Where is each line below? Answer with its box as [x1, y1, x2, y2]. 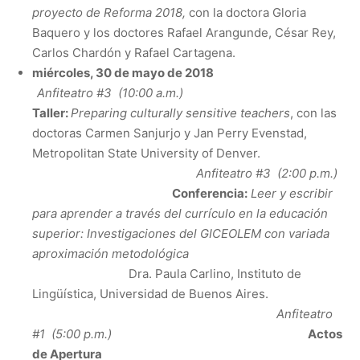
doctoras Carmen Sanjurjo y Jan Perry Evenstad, [32, 125, 307, 141]
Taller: [32, 104, 71, 121]
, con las [290, 104, 337, 121]
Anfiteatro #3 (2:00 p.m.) [196, 165, 337, 181]
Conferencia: [172, 185, 247, 201]
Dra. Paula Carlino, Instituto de [32, 265, 301, 281]
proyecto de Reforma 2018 [32, 4, 182, 20]
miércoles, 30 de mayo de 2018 [32, 64, 346, 80]
